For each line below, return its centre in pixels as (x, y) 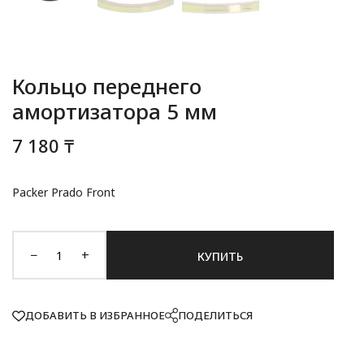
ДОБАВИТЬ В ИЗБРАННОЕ (95, 315)
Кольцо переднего (107, 86)
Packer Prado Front (64, 192)
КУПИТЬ (220, 256)
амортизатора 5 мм (115, 111)
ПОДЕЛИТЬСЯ (215, 315)
